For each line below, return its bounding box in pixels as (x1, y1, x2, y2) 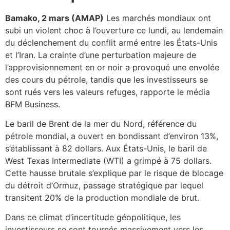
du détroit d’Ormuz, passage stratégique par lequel (5, 180, 203, 190)
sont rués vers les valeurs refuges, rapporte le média (5, 86, 210, 97)
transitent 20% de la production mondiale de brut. (5, 192, 199, 203)
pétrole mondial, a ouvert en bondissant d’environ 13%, (5, 130, 218, 141)
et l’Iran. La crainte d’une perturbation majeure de (5, 49, 196, 60)
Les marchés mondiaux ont (104, 12, 211, 23)
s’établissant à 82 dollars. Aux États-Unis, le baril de (5, 143, 207, 154)
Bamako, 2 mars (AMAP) (5, 12, 104, 23)
